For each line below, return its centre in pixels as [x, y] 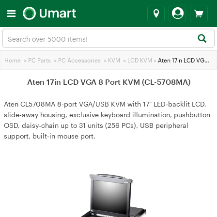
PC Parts [39, 60]
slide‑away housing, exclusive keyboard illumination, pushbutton [107, 115]
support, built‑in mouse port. [50, 136]
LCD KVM [140, 60]
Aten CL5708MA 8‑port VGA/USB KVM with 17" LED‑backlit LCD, [105, 104]
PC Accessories [79, 60]
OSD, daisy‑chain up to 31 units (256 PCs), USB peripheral [96, 125]
